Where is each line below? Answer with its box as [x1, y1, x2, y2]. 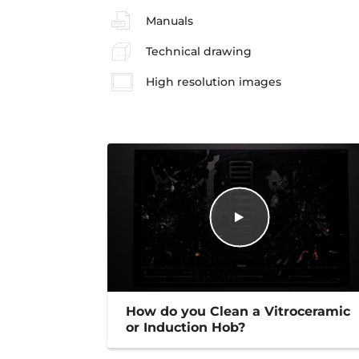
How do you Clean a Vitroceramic [126, 303, 351, 319]
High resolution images [145, 75, 281, 90]
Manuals [145, 13, 193, 28]
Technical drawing [145, 44, 252, 59]
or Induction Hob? [126, 319, 246, 335]
